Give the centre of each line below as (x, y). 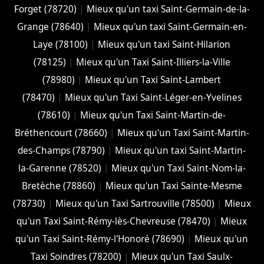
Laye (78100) (61, 44)
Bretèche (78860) (58, 186)
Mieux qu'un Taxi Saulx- (182, 256)
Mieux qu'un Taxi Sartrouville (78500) (135, 203)
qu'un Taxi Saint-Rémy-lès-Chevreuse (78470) (114, 221)
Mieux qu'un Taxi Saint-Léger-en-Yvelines (153, 97)
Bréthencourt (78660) (61, 133)
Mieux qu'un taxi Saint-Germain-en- (170, 27)
